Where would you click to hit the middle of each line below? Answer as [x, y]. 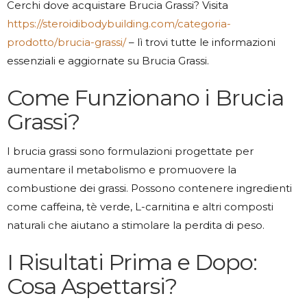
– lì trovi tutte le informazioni [201, 42]
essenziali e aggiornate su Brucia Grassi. [108, 61]
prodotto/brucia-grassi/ [66, 42]
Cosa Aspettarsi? [92, 286]
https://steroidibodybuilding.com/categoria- [119, 24]
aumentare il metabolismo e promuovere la [122, 170]
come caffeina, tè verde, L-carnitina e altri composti [140, 207]
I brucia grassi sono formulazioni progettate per [130, 151]
